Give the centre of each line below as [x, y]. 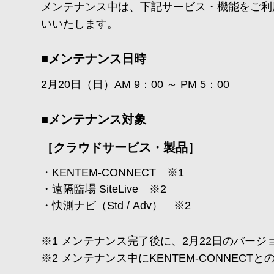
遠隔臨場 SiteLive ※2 [109, 189]
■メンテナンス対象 [94, 119]
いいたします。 [80, 24]
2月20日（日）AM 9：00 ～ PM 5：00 [135, 84]
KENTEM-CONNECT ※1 [118, 172]
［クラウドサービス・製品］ [121, 147]
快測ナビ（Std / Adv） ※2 [122, 206]
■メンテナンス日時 [94, 59]
